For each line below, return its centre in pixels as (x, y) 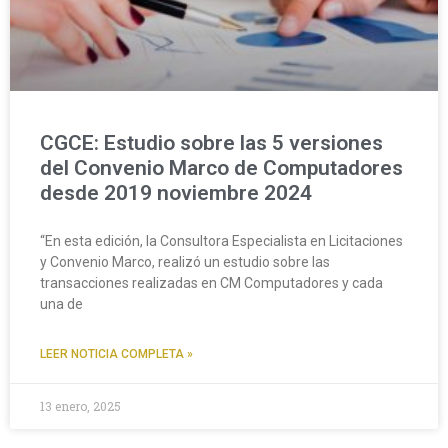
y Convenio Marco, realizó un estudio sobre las (185, 262)
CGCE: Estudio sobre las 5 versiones (211, 143)
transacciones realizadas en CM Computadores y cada (211, 283)
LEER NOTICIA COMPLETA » (116, 354)
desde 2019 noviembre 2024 (178, 193)
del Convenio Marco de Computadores (221, 168)
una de (61, 304)
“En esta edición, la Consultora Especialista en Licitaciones (221, 241)
